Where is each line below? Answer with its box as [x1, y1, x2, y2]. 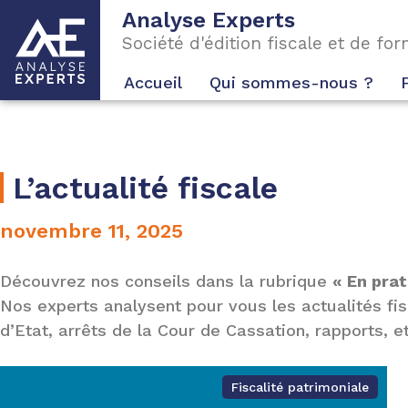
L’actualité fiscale [13, 169, 278, 206]
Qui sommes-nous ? [209, 73, 373, 92]
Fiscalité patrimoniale [230, 380, 369, 394]
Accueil [124, 73, 182, 92]
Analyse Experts [122, 7, 295, 33]
